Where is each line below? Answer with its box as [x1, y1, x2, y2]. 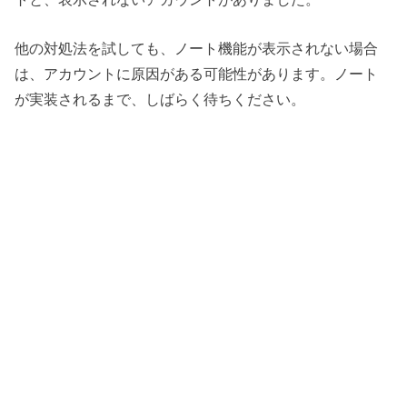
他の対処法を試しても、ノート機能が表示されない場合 [15, 40, 379, 57]
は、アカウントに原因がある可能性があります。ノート [15, 65, 379, 83]
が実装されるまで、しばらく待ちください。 [15, 91, 306, 108]
